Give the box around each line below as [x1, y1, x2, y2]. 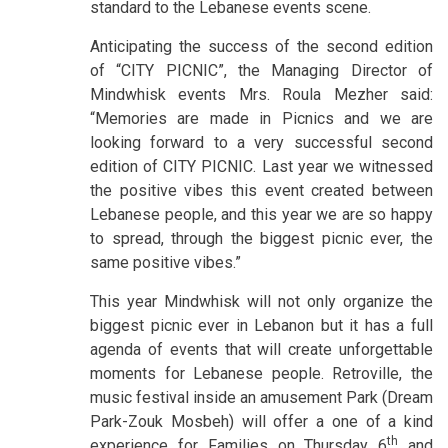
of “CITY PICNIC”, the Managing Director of [90, 60, 433, 80]
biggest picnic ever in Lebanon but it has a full [90, 315, 433, 335]
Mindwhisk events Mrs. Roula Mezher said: [90, 84, 433, 104]
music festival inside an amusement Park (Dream [90, 387, 433, 407]
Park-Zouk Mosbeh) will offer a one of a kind [90, 411, 433, 431]
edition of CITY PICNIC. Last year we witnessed [90, 156, 433, 176]
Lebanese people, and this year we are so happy [90, 204, 433, 224]
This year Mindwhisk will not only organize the [90, 291, 433, 311]
